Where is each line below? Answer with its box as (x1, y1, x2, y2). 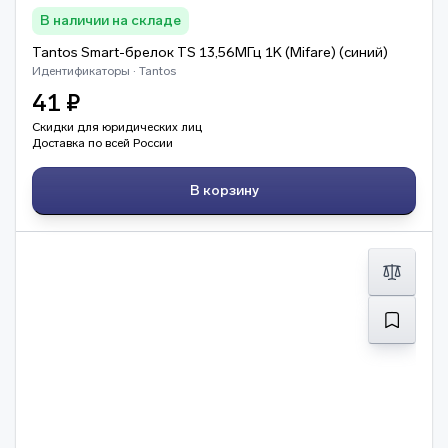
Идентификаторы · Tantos (32, 64, 176, 78)
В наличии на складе (40, 12, 181, 29)
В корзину (202, 182, 259, 199)
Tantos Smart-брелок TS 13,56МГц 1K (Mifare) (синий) (32, 44, 388, 61)
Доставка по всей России (32, 136, 173, 150)
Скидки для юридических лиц (32, 120, 202, 134)
